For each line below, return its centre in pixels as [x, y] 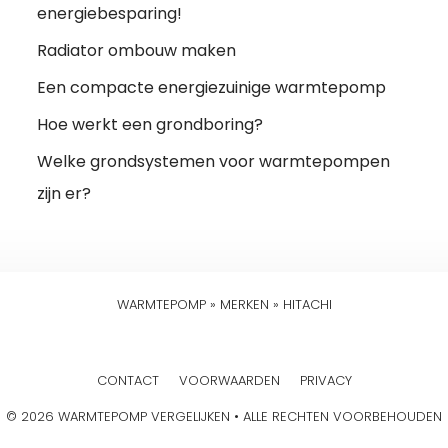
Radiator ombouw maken [137, 50]
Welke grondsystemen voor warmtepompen [214, 161]
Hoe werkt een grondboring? [150, 124]
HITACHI [307, 304]
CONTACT [127, 380]
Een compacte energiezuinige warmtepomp [212, 87]
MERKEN [244, 304]
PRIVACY [325, 380]
